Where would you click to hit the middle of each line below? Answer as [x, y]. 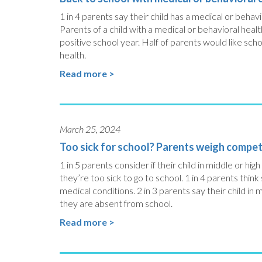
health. [73, 55]
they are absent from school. [116, 203]
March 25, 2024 [90, 129]
